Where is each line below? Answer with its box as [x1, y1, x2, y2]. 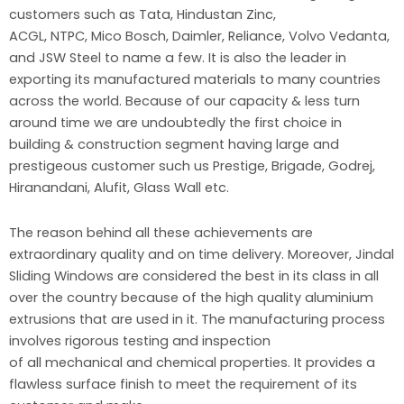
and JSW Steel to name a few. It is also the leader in [9, 49, 346, 68]
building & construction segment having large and [9, 135, 339, 154]
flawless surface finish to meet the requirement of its [9, 374, 357, 393]
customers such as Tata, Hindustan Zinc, [9, 5, 276, 24]
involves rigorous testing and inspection [9, 331, 271, 350]
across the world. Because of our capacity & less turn [9, 92, 360, 111]
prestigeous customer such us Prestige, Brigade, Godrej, [9, 157, 375, 176]
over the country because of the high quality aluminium [9, 288, 373, 307]
